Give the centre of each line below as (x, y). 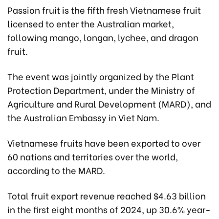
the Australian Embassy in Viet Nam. (83, 117)
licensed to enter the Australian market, (91, 23)
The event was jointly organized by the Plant (101, 76)
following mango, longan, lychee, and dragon (103, 37)
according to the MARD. (56, 170)
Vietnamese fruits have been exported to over (104, 142)
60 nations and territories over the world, (93, 156)
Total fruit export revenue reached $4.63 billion (107, 195)
